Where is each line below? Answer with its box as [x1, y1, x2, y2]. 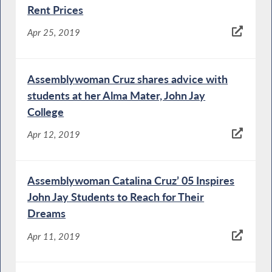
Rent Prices [27, 2, 84, 16]
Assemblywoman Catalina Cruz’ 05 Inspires [27, 174, 235, 188]
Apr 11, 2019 [27, 230, 81, 242]
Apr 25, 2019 [27, 27, 81, 38]
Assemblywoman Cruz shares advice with [27, 72, 228, 86]
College [27, 104, 64, 118]
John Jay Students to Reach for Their [27, 190, 205, 204]
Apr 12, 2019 [27, 128, 81, 140]
